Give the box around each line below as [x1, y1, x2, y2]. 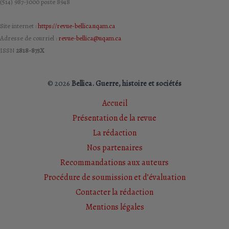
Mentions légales [85, 201, 144, 213]
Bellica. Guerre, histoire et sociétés [72, 78, 181, 89]
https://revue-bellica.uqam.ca [38, 21, 115, 31]
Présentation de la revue [73, 112, 156, 124]
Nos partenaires [86, 142, 143, 154]
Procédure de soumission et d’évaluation [43, 172, 186, 184]
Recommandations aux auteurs [60, 157, 169, 169]
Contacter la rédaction [76, 187, 153, 198]
